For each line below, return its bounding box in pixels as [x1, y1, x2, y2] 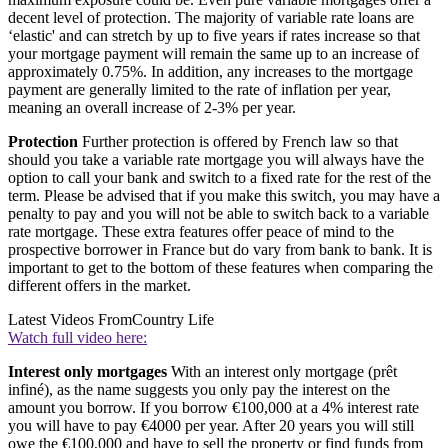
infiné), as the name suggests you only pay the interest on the [8, 380, 390, 398]
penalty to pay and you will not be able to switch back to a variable [8, 204, 429, 222]
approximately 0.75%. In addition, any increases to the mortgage [8, 62, 413, 80]
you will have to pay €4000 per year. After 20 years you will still [8, 416, 414, 434]
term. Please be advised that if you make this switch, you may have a [8, 186, 440, 204]
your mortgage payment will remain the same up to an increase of [8, 44, 419, 62]
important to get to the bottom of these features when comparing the [8, 258, 433, 276]
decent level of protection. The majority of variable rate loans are [8, 8, 414, 26]
